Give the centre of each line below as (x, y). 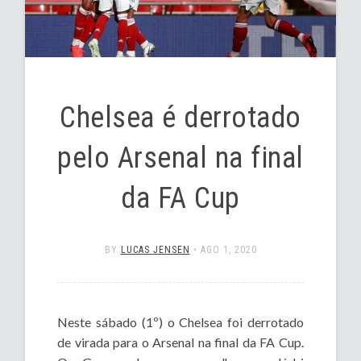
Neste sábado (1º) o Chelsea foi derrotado (180, 322)
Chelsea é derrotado (180, 118)
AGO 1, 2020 (228, 250)
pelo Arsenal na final (180, 158)
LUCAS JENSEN (155, 250)
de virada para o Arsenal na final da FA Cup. (180, 342)
